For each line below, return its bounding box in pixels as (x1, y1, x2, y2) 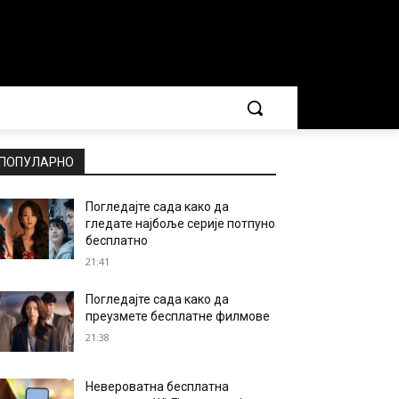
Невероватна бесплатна (85, 379, 230, 395)
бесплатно (85, 233, 149, 248)
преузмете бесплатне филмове (85, 309, 271, 323)
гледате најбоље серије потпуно (85, 216, 276, 231)
